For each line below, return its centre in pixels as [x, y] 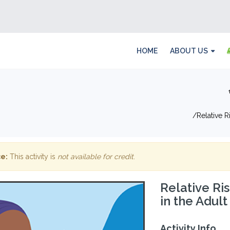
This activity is [32, 157]
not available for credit [95, 157]
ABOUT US [189, 51]
